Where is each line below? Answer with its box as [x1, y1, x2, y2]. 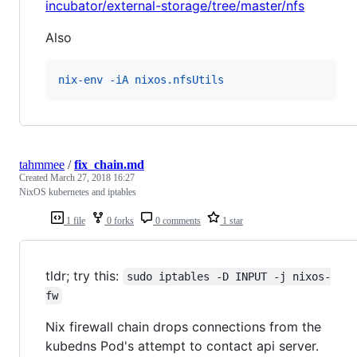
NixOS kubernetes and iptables [19, 186, 136, 198]
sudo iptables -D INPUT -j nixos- [127, 269, 331, 283]
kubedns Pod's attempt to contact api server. [45, 337, 319, 354]
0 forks [104, 214, 134, 226]
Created [19, 171, 50, 183]
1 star [220, 214, 243, 226]
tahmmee [19, 157, 65, 171]
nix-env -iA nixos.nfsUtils [58, 73, 224, 86]
